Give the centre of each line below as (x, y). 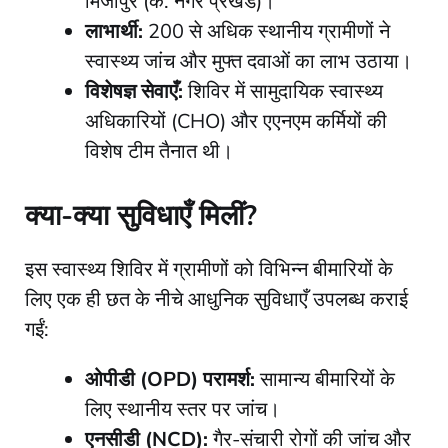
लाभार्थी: (114, 31)
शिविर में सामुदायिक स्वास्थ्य (283, 91)
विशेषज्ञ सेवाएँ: (134, 91)
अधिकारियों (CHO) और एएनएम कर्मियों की (236, 121)
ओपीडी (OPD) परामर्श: (170, 379)
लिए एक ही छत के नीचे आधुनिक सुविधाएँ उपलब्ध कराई (216, 299)
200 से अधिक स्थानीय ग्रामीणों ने (266, 31)
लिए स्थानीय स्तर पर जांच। (182, 409)
